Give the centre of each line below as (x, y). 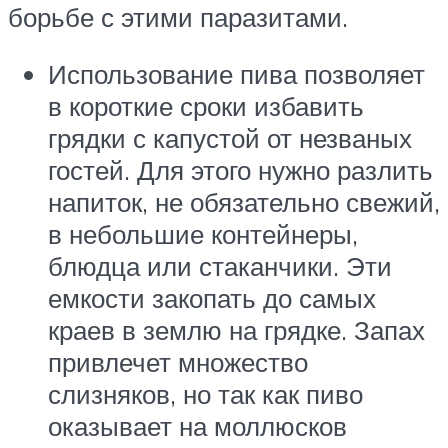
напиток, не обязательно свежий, (244, 202)
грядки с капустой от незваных (230, 138)
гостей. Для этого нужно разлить (240, 170)
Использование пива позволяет (236, 74)
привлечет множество (178, 362)
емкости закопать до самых (212, 298)
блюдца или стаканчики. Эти (220, 266)
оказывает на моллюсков (197, 426)
